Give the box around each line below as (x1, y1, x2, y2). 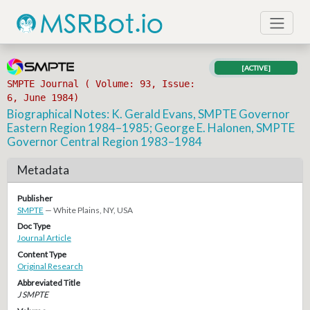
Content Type (17, 249, 66, 260)
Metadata (17, 163, 69, 178)
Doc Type (17, 221, 51, 232)
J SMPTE (17, 289, 48, 300)
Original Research (17, 261, 83, 272)
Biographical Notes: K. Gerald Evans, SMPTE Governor (7, 106, 291, 121)
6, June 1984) (7, 92, 80, 104)
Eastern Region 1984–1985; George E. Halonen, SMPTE (7, 120, 295, 135)
